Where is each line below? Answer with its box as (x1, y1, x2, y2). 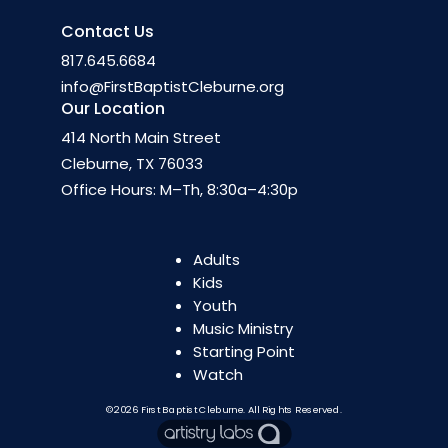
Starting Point (193, 340, 295, 362)
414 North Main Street (61, 126, 222, 148)
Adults (193, 248, 240, 270)
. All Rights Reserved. (243, 402, 343, 417)
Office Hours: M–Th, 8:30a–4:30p (61, 178, 299, 200)
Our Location (61, 96, 166, 120)
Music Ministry (193, 317, 293, 339)
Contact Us (61, 19, 155, 43)
